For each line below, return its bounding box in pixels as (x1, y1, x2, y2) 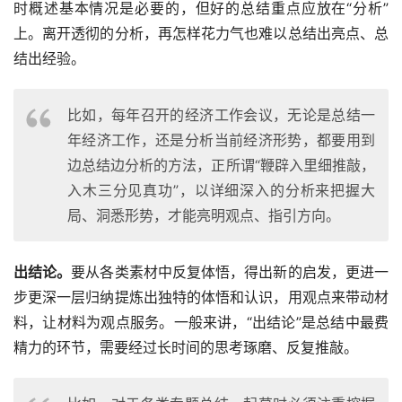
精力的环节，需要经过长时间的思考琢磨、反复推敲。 (13, 338, 358, 357)
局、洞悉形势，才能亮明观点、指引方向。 (67, 206, 340, 225)
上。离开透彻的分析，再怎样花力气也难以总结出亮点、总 (13, 24, 389, 43)
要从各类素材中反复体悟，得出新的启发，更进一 (71, 263, 389, 282)
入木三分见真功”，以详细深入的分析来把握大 (67, 181, 375, 200)
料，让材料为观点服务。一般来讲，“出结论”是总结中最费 (13, 313, 389, 332)
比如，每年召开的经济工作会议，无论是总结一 (67, 106, 375, 125)
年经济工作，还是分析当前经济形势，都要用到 (67, 131, 375, 150)
